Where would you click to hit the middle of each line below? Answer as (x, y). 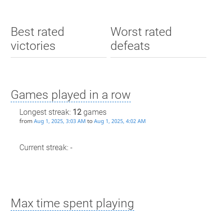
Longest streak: (46, 112)
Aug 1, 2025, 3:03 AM (60, 121)
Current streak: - (46, 148)
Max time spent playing (72, 203)
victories (33, 46)
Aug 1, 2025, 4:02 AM (120, 121)
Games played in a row (70, 94)
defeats (131, 46)
